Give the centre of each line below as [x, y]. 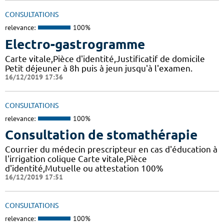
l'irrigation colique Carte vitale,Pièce [76, 159]
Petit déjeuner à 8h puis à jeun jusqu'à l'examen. [99, 68]
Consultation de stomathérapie [101, 135]
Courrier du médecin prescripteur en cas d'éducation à [111, 149]
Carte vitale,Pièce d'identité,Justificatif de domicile [105, 58]
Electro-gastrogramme [75, 44]
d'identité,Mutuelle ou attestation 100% [84, 168]
